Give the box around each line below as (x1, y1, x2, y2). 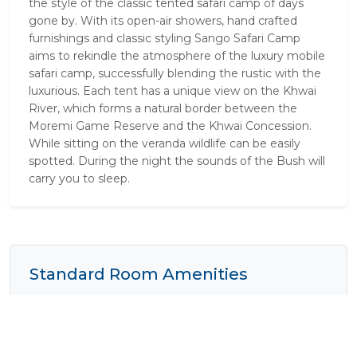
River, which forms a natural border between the (29, 100, 297, 116)
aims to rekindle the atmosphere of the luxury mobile (29, 48, 325, 63)
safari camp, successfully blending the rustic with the (29, 65, 321, 80)
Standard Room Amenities (29, 264, 248, 284)
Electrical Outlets (193, 297, 288, 312)
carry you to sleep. (29, 171, 130, 186)
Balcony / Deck (41, 297, 125, 312)
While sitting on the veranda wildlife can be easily (29, 135, 300, 151)
